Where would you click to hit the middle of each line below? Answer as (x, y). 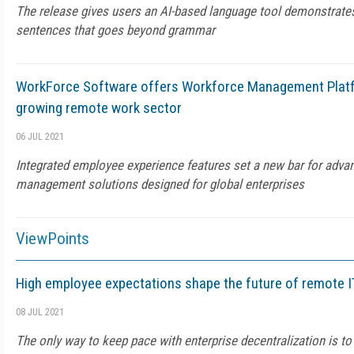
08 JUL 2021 (40, 312)
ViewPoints (53, 239)
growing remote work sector (99, 108)
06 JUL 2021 (40, 137)
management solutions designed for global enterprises (162, 184)
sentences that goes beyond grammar (115, 30)
